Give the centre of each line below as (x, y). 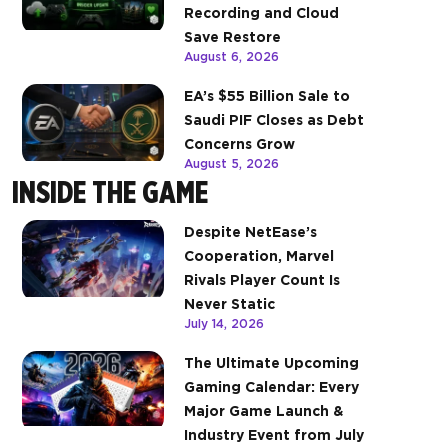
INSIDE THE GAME (110, 192)
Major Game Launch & (263, 411)
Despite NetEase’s (250, 232)
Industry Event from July (274, 435)
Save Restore (232, 37)
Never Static (229, 304)
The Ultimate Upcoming (271, 363)
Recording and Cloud (261, 13)
